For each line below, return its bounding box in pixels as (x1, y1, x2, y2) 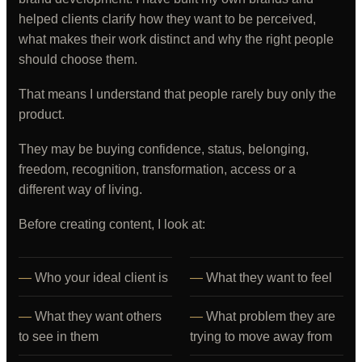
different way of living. (19, 183, 142, 196)
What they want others (35, 309, 162, 323)
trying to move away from (190, 330, 332, 343)
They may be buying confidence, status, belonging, (19, 142, 309, 156)
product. (19, 107, 65, 121)
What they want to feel (206, 271, 332, 284)
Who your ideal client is (35, 271, 168, 284)
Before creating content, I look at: (19, 217, 205, 231)
